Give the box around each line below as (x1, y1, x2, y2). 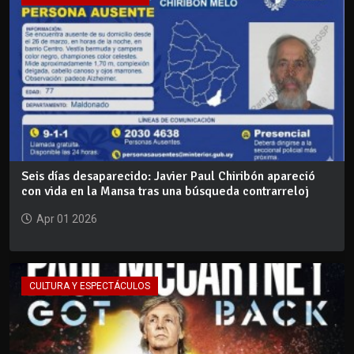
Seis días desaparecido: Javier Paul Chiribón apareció (21, 168, 315, 185)
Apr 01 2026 (36, 213, 97, 226)
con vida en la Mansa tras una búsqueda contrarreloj (21, 183, 309, 200)
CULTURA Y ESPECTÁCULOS (29, 281, 150, 292)
